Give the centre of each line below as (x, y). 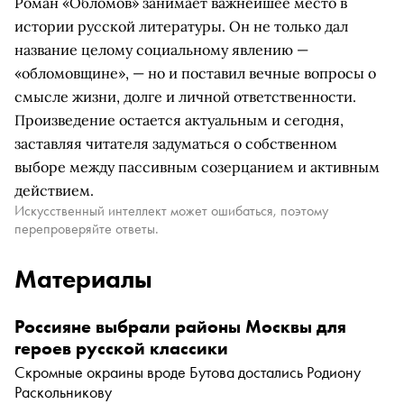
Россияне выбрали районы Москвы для (180, 326)
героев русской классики (121, 348)
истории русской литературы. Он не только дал (181, 26)
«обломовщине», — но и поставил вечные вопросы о (195, 73)
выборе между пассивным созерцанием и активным (197, 167)
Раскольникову (63, 392)
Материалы (83, 279)
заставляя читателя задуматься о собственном (176, 143)
